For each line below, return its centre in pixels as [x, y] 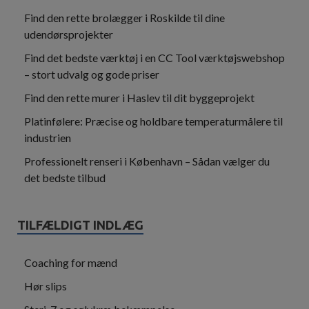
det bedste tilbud [65, 178]
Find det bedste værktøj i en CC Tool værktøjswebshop [154, 58]
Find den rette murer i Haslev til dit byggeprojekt [139, 98]
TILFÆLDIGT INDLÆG [80, 225]
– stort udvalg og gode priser [92, 74]
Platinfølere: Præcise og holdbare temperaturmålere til [153, 121]
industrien [48, 138]
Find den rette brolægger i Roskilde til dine [124, 18]
